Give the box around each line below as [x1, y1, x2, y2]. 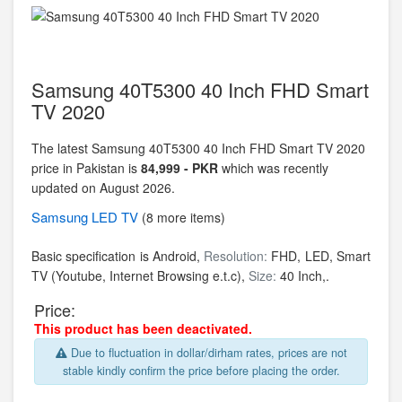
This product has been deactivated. [34, 319, 252, 337]
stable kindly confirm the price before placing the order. [62, 363, 340, 379]
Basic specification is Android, [31, 247, 205, 265]
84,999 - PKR [141, 159, 218, 177]
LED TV [92, 207, 142, 226]
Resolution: [204, 247, 272, 265]
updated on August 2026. [31, 179, 175, 197]
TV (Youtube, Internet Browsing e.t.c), [31, 267, 249, 284]
